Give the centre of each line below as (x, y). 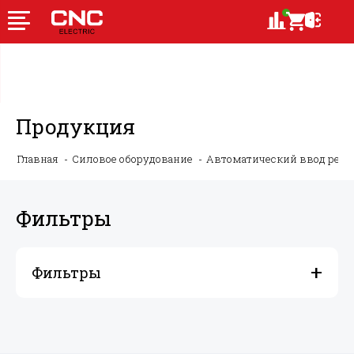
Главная (38, 159)
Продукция (75, 126)
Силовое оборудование (132, 159)
